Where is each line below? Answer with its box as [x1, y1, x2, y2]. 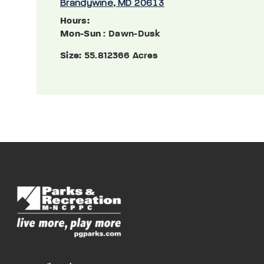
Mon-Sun [60, 29, 101, 39]
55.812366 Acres [84, 51, 159, 61]
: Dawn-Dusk [101, 29, 161, 39]
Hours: [60, 16, 90, 26]
